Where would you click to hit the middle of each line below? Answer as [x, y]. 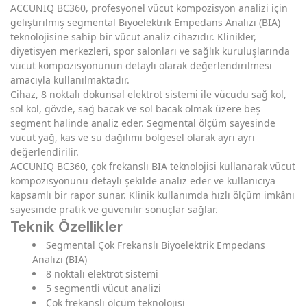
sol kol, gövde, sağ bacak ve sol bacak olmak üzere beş [135, 109]
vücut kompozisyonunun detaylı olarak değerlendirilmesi [141, 66]
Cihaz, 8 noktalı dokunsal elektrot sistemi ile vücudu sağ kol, [148, 95]
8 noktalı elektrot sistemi [102, 274]
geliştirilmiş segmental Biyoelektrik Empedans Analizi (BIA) [145, 23]
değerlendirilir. [45, 152]
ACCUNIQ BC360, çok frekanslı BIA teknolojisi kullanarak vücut [153, 167]
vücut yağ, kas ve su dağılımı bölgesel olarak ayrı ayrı [133, 138]
